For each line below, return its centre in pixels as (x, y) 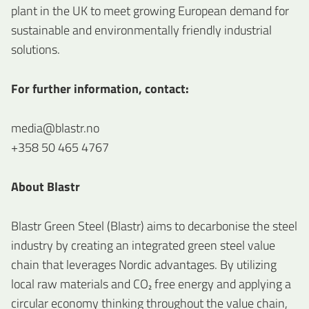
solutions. (36, 50)
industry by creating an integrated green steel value (143, 245)
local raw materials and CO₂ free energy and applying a (151, 283)
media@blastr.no (55, 128)
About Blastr (46, 186)
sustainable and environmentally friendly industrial (141, 30)
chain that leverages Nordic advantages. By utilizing (144, 264)
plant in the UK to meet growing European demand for (150, 11)
